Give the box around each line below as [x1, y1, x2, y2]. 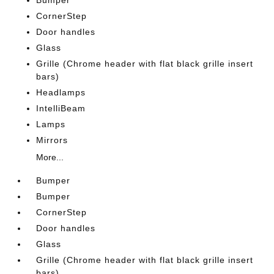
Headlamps [36, 87, 86, 97]
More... [36, 152, 64, 162]
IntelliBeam [36, 103, 86, 113]
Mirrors [36, 135, 68, 145]
